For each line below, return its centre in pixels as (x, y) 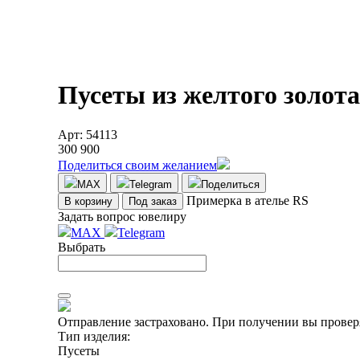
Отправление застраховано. (133, 321)
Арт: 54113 (88, 134)
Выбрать (82, 247)
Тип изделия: (94, 336)
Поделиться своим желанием (137, 165)
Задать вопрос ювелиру (122, 216)
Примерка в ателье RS (247, 200)
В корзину (88, 201)
